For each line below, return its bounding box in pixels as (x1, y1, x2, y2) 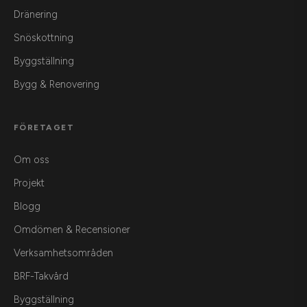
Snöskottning (14, 32, 73, 45)
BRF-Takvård (14, 270, 69, 283)
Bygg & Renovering (14, 78, 99, 91)
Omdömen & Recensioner (14, 223, 130, 236)
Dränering (14, 8, 58, 21)
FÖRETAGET (14, 123, 74, 133)
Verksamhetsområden (14, 247, 113, 260)
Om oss (14, 153, 49, 167)
